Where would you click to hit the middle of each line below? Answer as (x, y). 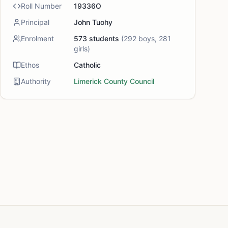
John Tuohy (93, 22)
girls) (82, 49)
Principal (35, 22)
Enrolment (37, 38)
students (103, 38)
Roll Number (41, 6)
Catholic (87, 65)
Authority (36, 81)
